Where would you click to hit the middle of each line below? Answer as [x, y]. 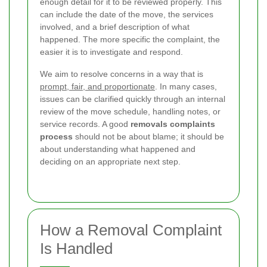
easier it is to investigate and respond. [111, 52]
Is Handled [76, 248]
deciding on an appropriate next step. [110, 161]
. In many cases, [186, 86]
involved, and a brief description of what [115, 27]
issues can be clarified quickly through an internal [133, 99]
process [56, 136]
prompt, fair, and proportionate [97, 86]
